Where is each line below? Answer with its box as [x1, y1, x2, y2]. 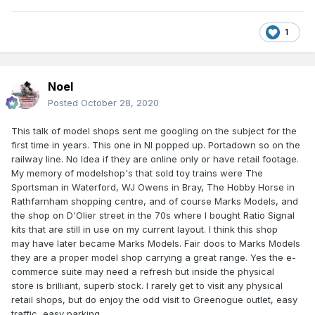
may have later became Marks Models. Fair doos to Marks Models [11, 238, 300, 250]
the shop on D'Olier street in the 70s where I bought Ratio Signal [11, 210, 295, 221]
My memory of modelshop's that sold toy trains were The [11, 167, 263, 179]
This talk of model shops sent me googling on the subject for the [11, 125, 297, 137]
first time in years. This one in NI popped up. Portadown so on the [11, 139, 300, 151]
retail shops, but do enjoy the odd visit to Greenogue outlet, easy [11, 294, 297, 306]
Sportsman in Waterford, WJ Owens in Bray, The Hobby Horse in [11, 181, 295, 193]
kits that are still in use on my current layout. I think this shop [11, 224, 278, 236]
